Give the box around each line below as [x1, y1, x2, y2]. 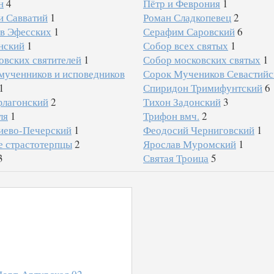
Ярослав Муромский [143, 137, 236, 151]
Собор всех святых [143, 39, 228, 53]
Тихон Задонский [143, 95, 221, 109]
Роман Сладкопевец [143, 10, 231, 24]
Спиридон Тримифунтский [143, 81, 262, 95]
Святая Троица [143, 151, 209, 165]
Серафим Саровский [143, 24, 235, 39]
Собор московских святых [143, 53, 261, 67]
